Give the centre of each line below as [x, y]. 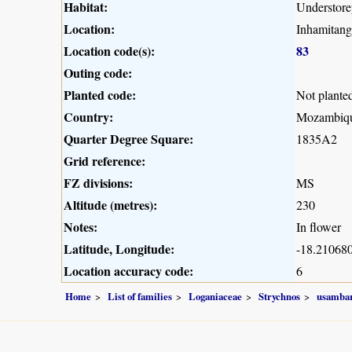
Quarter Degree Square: [128, 139]
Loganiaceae [215, 296]
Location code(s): [109, 51]
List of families [140, 296]
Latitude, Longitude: [119, 249]
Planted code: [100, 95]
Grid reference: [104, 161]
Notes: [81, 227]
